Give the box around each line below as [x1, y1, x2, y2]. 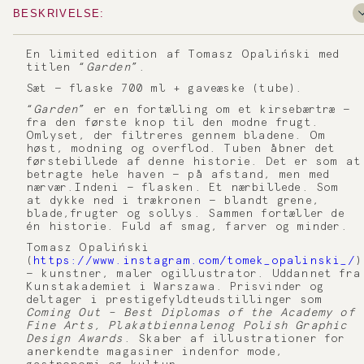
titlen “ [26, 62, 86, 73]
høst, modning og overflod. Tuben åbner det [26, 143, 336, 154]
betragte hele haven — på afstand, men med [26, 169, 330, 180]
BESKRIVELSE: [13, 6, 105, 19]
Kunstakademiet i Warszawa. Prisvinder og [26, 281, 324, 292]
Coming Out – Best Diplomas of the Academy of [26, 307, 355, 318]
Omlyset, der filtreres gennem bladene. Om [26, 130, 326, 141]
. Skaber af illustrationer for [123, 333, 345, 344]
